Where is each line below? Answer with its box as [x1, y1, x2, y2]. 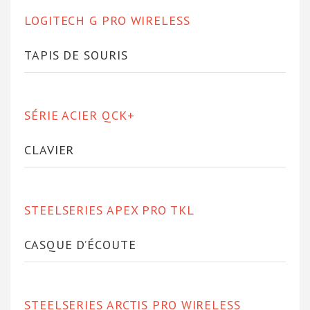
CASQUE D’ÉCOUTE [24, 236, 136, 253]
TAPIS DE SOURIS [24, 46, 128, 63]
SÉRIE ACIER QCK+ [24, 107, 135, 123]
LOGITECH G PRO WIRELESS [24, 12, 190, 28]
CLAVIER [24, 141, 75, 158]
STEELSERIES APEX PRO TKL [24, 201, 194, 218]
